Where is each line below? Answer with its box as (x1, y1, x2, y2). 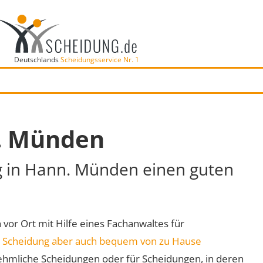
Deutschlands (14, 54, 60, 65)
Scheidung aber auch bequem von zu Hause (2, 234, 201, 248)
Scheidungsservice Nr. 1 (60, 54, 139, 65)
